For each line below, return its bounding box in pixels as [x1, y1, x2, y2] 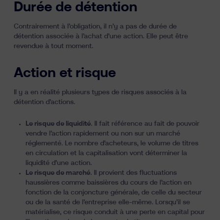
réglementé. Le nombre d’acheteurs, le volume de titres [26, 140, 198, 147]
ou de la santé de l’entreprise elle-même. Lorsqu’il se [26, 199, 190, 206]
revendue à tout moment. [14, 43, 93, 50]
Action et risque [14, 67, 116, 80]
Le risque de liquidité [26, 120, 91, 127]
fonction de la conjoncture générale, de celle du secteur [26, 189, 202, 196]
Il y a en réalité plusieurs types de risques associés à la [14, 89, 187, 96]
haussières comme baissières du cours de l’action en [26, 179, 192, 186]
